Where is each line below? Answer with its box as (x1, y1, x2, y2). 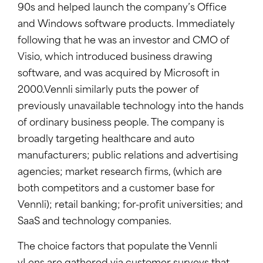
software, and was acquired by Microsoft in (18, 69, 220, 79)
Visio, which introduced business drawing (18, 53, 213, 63)
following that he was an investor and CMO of (18, 36, 230, 46)
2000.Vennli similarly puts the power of (18, 86, 199, 96)
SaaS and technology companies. (18, 217, 171, 227)
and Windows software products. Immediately (18, 20, 235, 30)
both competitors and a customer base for (18, 184, 215, 194)
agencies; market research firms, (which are (18, 168, 222, 178)
